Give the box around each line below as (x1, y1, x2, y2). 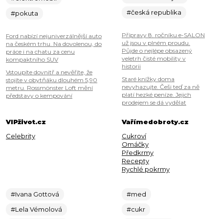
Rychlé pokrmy (122, 165, 170, 174)
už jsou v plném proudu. (122, 39, 190, 47)
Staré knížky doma (122, 75, 175, 83)
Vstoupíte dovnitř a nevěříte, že (6, 68, 92, 76)
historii (122, 63, 141, 70)
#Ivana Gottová (11, 190, 59, 198)
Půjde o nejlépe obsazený (122, 47, 192, 55)
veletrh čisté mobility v (122, 55, 186, 63)
